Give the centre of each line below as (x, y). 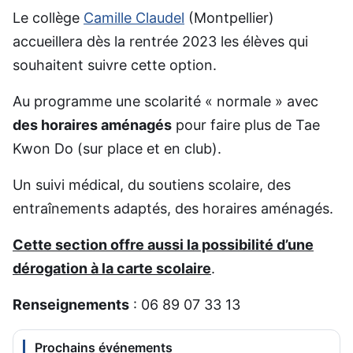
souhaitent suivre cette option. (115, 65)
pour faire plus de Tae (246, 124)
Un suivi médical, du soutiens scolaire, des (152, 184)
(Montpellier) (229, 17)
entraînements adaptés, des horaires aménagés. (173, 208)
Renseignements (71, 304)
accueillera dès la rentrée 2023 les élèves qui (160, 41)
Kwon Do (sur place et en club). (117, 148)
